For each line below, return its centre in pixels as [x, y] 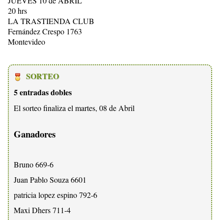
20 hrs [17, 10]
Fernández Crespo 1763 [45, 31]
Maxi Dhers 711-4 [42, 210]
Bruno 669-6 [34, 165]
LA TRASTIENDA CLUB [51, 21]
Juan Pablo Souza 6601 [50, 180]
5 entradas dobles [43, 92]
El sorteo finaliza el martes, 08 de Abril [74, 108]
